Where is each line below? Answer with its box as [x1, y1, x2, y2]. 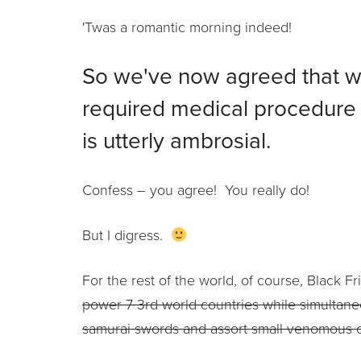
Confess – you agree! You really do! [82, 180, 309, 199]
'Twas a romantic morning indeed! [82, 18, 292, 36]
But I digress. [82, 226, 171, 244]
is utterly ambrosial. [82, 127, 271, 155]
